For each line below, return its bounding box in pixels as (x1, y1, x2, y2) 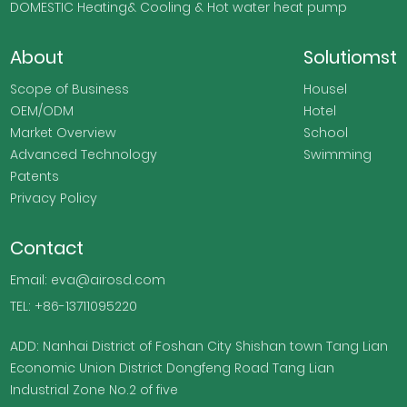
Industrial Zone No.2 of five (10, 380, 179, 399)
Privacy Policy (10, 188, 98, 207)
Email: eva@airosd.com (10, 270, 166, 289)
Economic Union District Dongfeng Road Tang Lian (10, 358, 335, 377)
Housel (303, 79, 347, 98)
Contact (10, 234, 84, 261)
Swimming (303, 144, 372, 164)
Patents (10, 166, 60, 185)
